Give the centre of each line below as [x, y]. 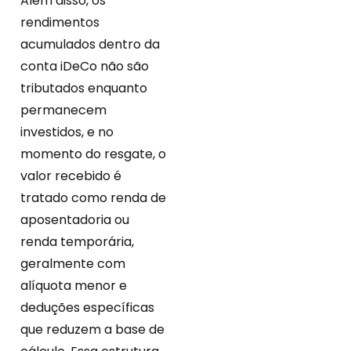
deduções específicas [87, 308]
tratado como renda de [93, 198]
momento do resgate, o [93, 154]
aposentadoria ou [75, 220]
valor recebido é [71, 176]
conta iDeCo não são [85, 67]
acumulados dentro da [90, 45]
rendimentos [60, 23]
